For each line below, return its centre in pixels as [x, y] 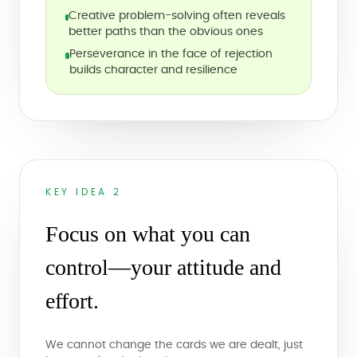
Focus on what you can [148, 234]
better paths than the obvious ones [166, 32]
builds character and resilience [153, 70]
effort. [72, 301]
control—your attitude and [163, 267]
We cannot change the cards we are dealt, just [174, 345]
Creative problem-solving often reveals [177, 16]
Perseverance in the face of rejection [171, 54]
